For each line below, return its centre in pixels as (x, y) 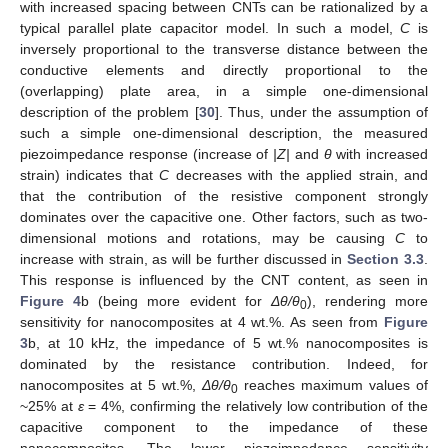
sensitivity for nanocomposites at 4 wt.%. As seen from (202, 322)
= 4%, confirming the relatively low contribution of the (256, 406)
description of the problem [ (109, 112)
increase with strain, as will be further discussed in (184, 259)
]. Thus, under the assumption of (321, 112)
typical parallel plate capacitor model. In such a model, (210, 28)
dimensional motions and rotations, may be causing (208, 238)
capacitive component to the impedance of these (224, 427)
